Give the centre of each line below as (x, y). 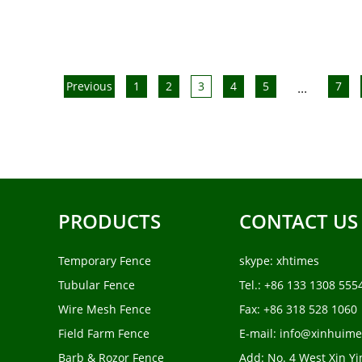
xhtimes (298, 261)
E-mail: (259, 334)
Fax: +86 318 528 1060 (298, 309)
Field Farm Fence (104, 334)
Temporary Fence (105, 261)
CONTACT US (299, 221)
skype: (258, 261)
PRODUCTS (109, 221)
